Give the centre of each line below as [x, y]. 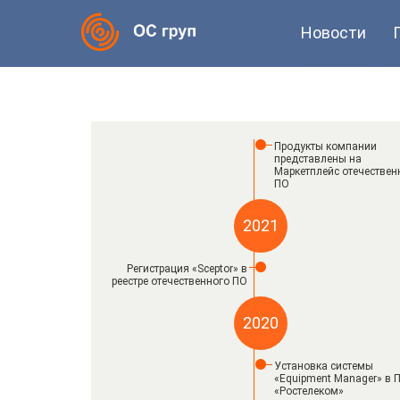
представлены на [318, 159]
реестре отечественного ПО [179, 281]
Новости [333, 33]
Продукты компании [325, 146]
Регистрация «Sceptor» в [187, 269]
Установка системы [324, 366]
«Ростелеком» [309, 391]
